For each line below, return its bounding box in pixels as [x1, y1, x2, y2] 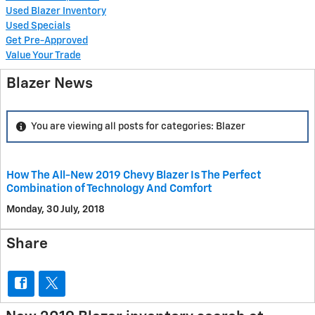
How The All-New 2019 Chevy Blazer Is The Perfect [6, 169, 262, 181]
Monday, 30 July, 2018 [6, 205, 105, 215]
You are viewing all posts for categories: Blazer [31, 121, 245, 131]
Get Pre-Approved [6, 36, 88, 46]
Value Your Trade [6, 51, 81, 61]
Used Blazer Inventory [6, 6, 106, 17]
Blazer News [6, 77, 93, 92]
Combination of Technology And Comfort [6, 183, 212, 194]
